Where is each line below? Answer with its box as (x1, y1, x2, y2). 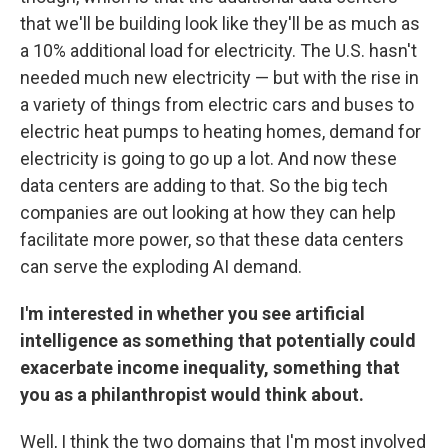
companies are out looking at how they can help (20, 202, 396, 223)
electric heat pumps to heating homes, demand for (20, 121, 421, 142)
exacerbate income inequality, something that (20, 357, 400, 378)
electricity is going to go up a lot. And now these (20, 148, 397, 169)
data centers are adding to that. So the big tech (20, 175, 388, 196)
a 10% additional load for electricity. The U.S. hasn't (20, 40, 417, 61)
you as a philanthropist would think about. (20, 384, 364, 405)
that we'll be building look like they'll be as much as (20, 13, 420, 34)
